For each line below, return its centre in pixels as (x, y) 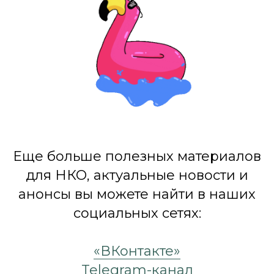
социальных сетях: (137, 213)
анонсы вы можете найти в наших (137, 194)
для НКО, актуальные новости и (137, 175)
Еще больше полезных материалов (137, 156)
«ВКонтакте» (137, 251)
